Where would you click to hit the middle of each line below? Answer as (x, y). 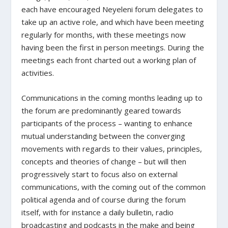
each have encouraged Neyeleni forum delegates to (112, 9)
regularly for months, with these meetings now (104, 34)
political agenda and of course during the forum (104, 199)
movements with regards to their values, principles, (112, 148)
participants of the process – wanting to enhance (107, 123)
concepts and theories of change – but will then (104, 161)
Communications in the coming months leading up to (112, 97)
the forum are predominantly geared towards (102, 110)
